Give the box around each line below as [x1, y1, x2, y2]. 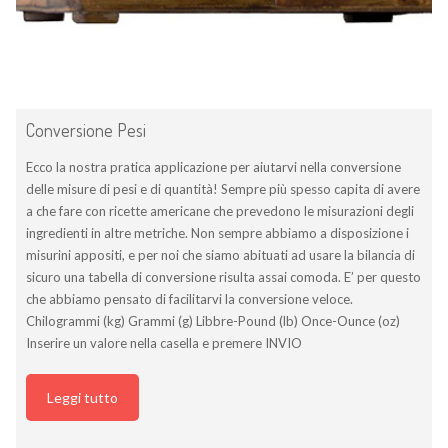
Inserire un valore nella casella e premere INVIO [26, 334, 302, 351]
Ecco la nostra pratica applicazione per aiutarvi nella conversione [26, 158, 401, 175]
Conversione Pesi [26, 118, 146, 141]
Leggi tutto [47, 388, 118, 406]
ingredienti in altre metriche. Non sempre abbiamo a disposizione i [26, 224, 409, 241]
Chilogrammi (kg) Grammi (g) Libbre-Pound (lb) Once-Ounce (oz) [26, 312, 400, 329]
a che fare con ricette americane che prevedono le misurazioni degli [26, 202, 414, 219]
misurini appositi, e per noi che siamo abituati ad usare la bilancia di [26, 246, 415, 263]
